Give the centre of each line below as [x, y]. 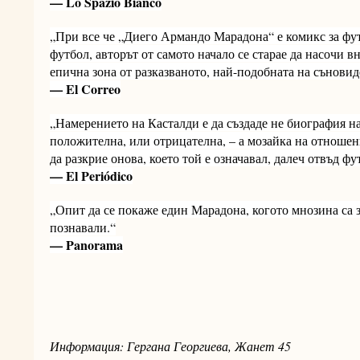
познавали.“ [83, 227]
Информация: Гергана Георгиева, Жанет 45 [170, 346]
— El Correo [85, 89]
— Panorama [86, 245]
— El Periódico [91, 176]
